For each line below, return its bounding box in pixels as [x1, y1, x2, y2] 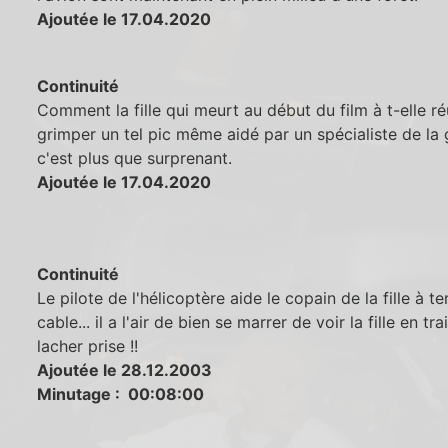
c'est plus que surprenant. [37, 148, 233, 169]
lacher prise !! [37, 335, 139, 356]
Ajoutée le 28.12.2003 [37, 359, 213, 380]
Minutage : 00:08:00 [37, 383, 205, 404]
